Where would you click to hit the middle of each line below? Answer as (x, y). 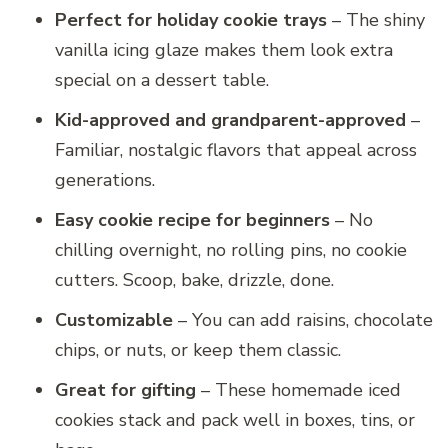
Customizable (114, 319)
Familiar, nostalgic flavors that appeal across (236, 149)
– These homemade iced (298, 389)
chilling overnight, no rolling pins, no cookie (231, 249)
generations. (105, 179)
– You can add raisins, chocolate (303, 319)
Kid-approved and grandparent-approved (230, 119)
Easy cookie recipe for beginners (192, 219)
